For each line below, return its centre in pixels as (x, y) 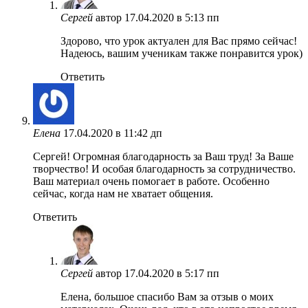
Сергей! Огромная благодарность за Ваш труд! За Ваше (163, 156)
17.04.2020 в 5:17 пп (172, 273)
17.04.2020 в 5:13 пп (172, 17)
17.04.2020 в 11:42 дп (113, 133)
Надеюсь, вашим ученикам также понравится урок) (181, 53)
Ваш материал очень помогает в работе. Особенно (151, 181)
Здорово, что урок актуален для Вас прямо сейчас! (179, 41)
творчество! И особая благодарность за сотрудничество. (164, 168)
